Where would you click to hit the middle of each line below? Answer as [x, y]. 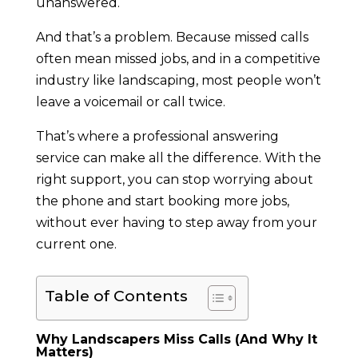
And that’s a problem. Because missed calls [172, 38]
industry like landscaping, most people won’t [178, 81]
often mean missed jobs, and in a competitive [178, 59]
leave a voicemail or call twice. [130, 102]
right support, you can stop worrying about [174, 180]
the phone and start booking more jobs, [162, 201]
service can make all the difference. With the [178, 158]
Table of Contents [116, 296]
